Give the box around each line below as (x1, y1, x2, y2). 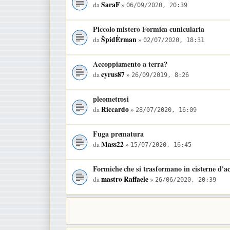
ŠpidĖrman (101, 34, 137, 45)
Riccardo (101, 104, 129, 114)
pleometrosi (93, 93, 129, 104)
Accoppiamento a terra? (93, 58, 167, 69)
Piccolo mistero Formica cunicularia (93, 23, 204, 34)
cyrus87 (101, 69, 125, 80)
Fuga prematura (93, 128, 144, 139)
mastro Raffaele (101, 174, 148, 184)
